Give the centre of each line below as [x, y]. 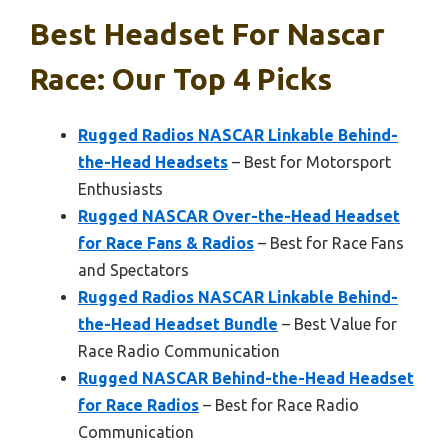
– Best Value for [337, 323]
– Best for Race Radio [279, 404]
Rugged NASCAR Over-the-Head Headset [239, 215]
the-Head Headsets [153, 161]
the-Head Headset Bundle [178, 323]
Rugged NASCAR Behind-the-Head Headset [246, 377]
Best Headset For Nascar [207, 33]
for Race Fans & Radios [166, 242]
